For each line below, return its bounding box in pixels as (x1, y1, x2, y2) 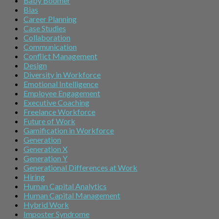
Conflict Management (23, 51, 97, 61)
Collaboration (23, 33, 70, 43)
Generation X (23, 144, 67, 154)
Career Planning (23, 14, 77, 24)
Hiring (23, 172, 45, 182)
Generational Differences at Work (23, 163, 137, 173)
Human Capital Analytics (23, 181, 107, 191)
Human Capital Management (23, 191, 120, 200)
